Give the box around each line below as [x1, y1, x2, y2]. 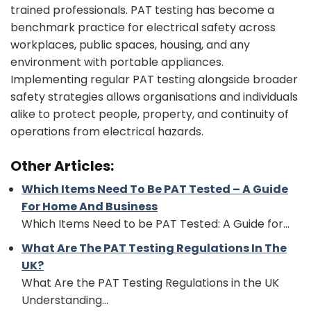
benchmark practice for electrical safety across [10, 19, 276, 36]
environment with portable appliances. [10, 54, 224, 71]
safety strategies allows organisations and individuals [10, 89, 298, 106]
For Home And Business [22, 199, 158, 215]
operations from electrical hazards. [10, 124, 203, 140]
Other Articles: [10, 156, 114, 176]
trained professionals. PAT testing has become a [10, 2, 274, 19]
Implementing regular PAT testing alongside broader [10, 72, 298, 88]
